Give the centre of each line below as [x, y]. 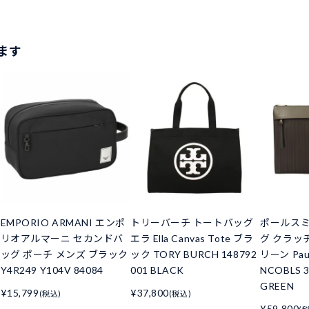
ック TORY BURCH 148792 [193, 254]
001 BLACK [157, 270]
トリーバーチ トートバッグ [192, 222]
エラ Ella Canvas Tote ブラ [192, 238]
